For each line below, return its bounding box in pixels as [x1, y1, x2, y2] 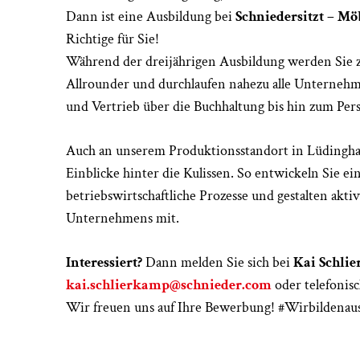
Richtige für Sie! [66, 29, 159, 48]
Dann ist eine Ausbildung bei [66, 6, 235, 26]
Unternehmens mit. [66, 208, 179, 227]
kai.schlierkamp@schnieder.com [66, 275, 272, 294]
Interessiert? [66, 252, 142, 272]
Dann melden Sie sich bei [142, 252, 293, 272]
